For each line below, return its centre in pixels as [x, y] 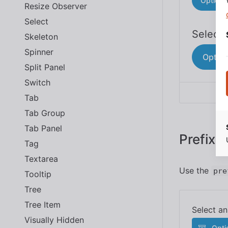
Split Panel [45, 67]
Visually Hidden [54, 220]
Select [36, 21]
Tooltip [38, 174]
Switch [37, 82]
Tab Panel [43, 128]
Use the [195, 171]
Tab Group [45, 113]
